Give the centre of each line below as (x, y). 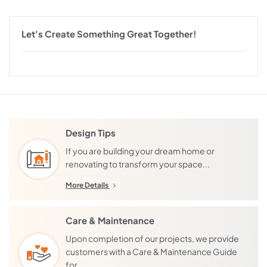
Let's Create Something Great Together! (109, 33)
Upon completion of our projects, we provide (152, 238)
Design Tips (91, 132)
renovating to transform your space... (138, 164)
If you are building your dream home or (140, 150)
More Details (88, 185)
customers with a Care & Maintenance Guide (151, 251)
